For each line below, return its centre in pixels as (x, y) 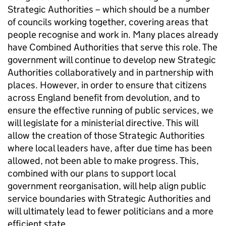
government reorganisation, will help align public (107, 186)
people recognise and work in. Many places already (113, 35)
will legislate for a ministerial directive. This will (103, 123)
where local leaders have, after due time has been (110, 148)
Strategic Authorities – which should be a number (109, 9)
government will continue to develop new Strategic (112, 60)
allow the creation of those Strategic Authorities (106, 135)
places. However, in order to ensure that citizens (107, 85)
